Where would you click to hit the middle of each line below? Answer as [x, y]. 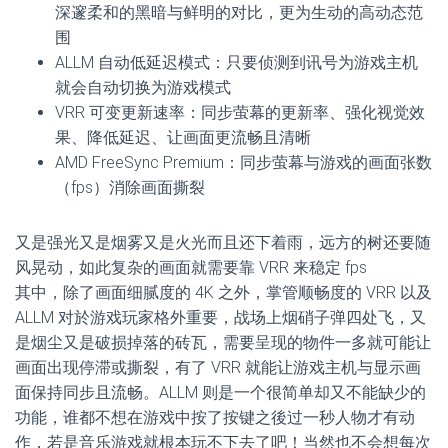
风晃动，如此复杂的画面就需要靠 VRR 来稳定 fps [191, 267]
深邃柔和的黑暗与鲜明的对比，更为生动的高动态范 [239, 12]
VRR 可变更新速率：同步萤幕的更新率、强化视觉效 [240, 112]
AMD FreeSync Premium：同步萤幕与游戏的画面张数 [243, 162]
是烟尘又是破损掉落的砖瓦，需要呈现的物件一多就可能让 [223, 342]
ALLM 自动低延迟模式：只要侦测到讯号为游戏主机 [236, 62]
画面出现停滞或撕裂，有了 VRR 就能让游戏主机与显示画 [218, 367]
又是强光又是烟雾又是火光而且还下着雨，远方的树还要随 [223, 242]
